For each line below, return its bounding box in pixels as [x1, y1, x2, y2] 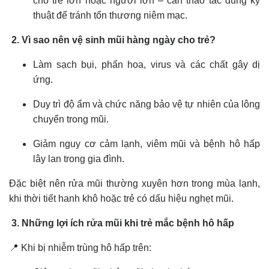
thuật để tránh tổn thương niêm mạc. [33, 10, 190, 21]
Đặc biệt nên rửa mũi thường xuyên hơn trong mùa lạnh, [9, 178, 260, 189]
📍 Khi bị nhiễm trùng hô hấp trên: [9, 243, 154, 253]
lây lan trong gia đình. [33, 154, 127, 165]
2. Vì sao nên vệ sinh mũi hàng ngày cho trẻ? [9, 35, 218, 46]
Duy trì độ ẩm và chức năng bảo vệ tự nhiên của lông [33, 99, 260, 110]
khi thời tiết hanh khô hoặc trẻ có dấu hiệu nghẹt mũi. [9, 193, 236, 204]
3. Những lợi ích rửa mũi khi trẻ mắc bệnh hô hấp [9, 218, 237, 229]
